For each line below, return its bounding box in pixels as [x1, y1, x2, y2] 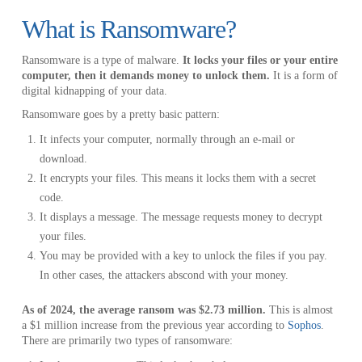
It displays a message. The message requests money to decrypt [40, 211, 323, 224]
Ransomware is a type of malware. [21, 54, 179, 67]
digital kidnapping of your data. [21, 85, 167, 98]
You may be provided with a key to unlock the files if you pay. [40, 250, 328, 263]
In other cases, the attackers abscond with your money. [40, 269, 289, 282]
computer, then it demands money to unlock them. [21, 69, 270, 82]
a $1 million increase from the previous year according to [21, 318, 288, 331]
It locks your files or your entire [179, 54, 338, 67]
